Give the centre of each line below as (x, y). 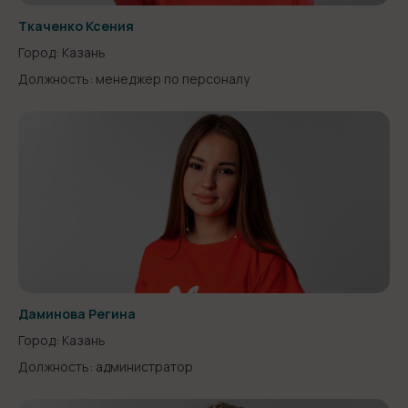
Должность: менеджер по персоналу (134, 79)
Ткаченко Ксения (76, 26)
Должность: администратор (106, 367)
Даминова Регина (77, 314)
